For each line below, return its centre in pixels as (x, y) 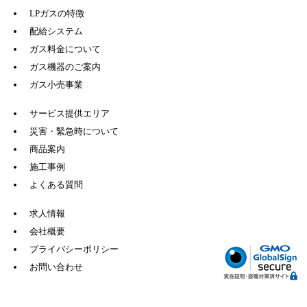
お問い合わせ (56, 267)
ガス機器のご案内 (65, 67)
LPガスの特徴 (57, 14)
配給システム (56, 32)
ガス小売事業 (56, 85)
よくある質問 (56, 185)
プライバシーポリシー (74, 249)
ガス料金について (65, 49)
